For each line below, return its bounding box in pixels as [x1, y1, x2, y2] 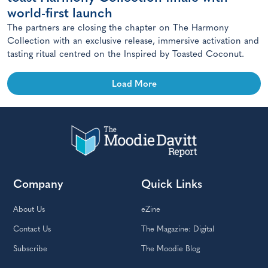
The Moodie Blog [141, 245, 200, 254]
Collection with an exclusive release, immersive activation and [7, 36, 259, 46]
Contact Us [13, 226, 51, 234]
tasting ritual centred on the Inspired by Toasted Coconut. [7, 50, 244, 59]
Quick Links [141, 179, 202, 191]
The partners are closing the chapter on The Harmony [7, 23, 229, 33]
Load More [111, 80, 157, 89]
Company [13, 179, 63, 191]
